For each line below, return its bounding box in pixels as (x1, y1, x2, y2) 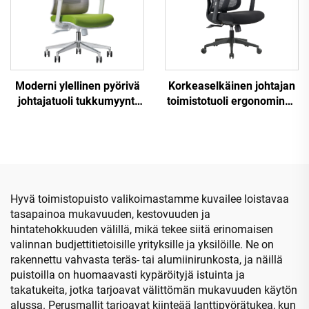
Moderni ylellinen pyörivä (14, 79, 140, 92)
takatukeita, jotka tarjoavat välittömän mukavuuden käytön (10, 283, 297, 297)
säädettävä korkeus (28, 124, 127, 138)
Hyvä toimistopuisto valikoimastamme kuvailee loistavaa (10, 192, 289, 206)
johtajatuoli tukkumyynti (17, 94, 137, 108)
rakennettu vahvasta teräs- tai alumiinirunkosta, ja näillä (10, 252, 283, 266)
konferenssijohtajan (182, 139, 281, 153)
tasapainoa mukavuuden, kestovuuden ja (10, 207, 210, 221)
